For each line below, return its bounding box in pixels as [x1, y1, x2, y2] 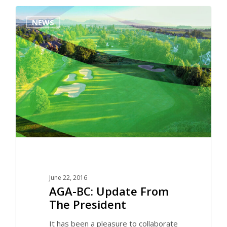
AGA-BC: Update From [49, 183, 169, 199]
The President [49, 196, 126, 212]
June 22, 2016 [49, 173, 87, 182]
